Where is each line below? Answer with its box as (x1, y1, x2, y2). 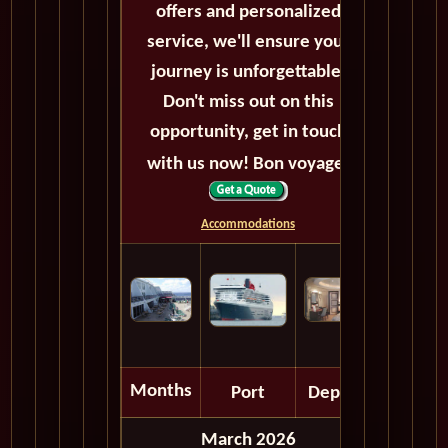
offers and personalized (155, 3, 341, 23)
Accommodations (201, 218, 295, 232)
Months (130, 382, 192, 402)
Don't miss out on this (162, 93, 334, 113)
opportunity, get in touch (149, 123, 347, 143)
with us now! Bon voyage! (146, 155, 350, 175)
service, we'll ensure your (146, 33, 350, 53)
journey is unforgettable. (150, 63, 346, 83)
